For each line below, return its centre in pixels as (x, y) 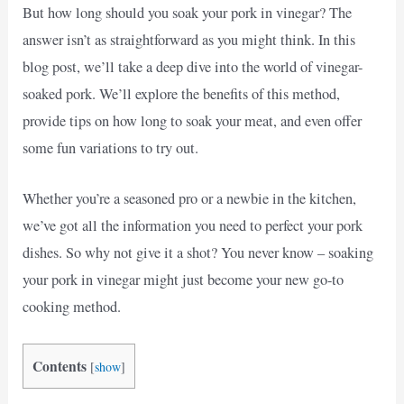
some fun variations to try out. (111, 147)
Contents (60, 367)
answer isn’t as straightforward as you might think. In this (189, 39)
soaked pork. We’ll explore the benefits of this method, (182, 93)
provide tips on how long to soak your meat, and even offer (193, 120)
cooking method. (72, 306)
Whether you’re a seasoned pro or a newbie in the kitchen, (190, 198)
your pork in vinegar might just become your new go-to (184, 279)
